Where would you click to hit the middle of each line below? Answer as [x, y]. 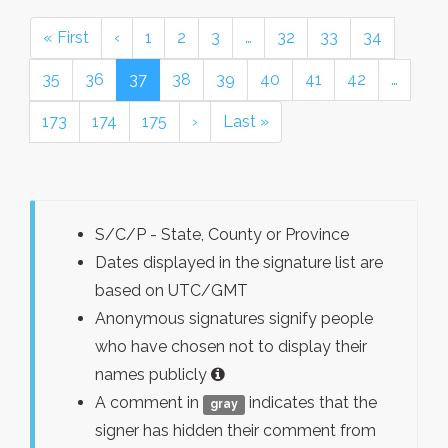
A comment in [149, 402]
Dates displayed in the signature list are [239, 262]
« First [66, 37]
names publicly [153, 374]
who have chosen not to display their [231, 346]
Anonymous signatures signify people [234, 318]
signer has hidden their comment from [235, 430]
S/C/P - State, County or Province [222, 234]
